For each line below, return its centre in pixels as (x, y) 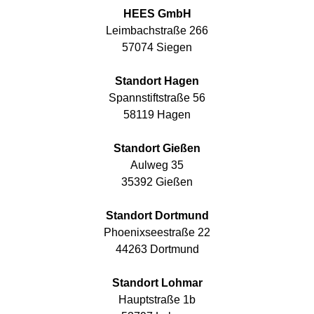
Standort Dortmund (157, 215)
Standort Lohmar (157, 282)
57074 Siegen (157, 47)
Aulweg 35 (157, 165)
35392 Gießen (157, 182)
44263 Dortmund (157, 249)
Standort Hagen (157, 81)
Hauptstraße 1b (157, 299)
